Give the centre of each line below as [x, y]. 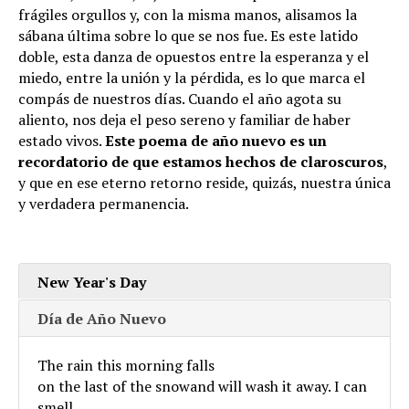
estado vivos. [62, 140]
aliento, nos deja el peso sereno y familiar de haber [184, 119]
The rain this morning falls [126, 365]
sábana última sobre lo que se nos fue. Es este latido [188, 35]
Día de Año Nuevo [102, 318]
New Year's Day [92, 282]
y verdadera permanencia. [104, 203]
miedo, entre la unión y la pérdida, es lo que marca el [192, 77]
